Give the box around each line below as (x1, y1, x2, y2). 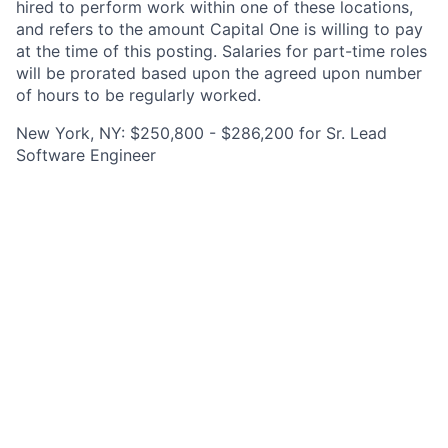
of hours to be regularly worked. (16, 85, 261, 105)
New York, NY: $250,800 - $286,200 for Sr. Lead (16, 123, 387, 143)
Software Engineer (16, 145, 156, 165)
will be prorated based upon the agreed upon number (16, 63, 422, 83)
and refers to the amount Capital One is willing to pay (16, 19, 423, 39)
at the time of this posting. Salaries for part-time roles (16, 41, 427, 61)
